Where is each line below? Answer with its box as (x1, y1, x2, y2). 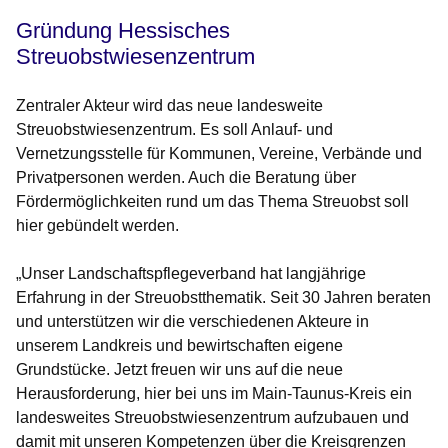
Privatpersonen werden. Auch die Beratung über (16, 169, 356, 187)
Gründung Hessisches (16, 18, 230, 44)
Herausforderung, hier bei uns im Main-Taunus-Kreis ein (16, 385, 412, 403)
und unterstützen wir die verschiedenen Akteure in (16, 313, 369, 331)
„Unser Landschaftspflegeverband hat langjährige (16, 265, 366, 283)
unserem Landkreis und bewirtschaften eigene (16, 337, 343, 355)
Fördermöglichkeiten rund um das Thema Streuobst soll (16, 193, 409, 211)
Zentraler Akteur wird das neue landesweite (16, 97, 323, 115)
